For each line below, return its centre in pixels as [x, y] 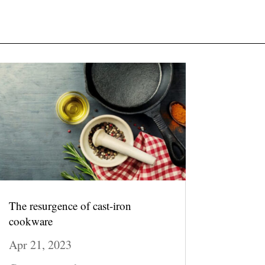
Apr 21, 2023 [40, 245]
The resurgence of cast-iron [70, 206]
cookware [30, 221]
